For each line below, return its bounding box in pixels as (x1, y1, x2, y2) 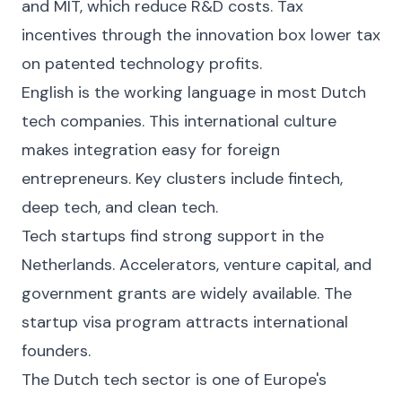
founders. (22, 340, 91, 362)
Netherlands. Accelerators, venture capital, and (22, 254, 371, 275)
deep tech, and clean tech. (22, 197, 218, 218)
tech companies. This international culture (22, 110, 336, 132)
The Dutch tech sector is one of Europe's (22, 369, 327, 390)
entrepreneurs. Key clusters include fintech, (22, 168, 343, 189)
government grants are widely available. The (22, 283, 352, 304)
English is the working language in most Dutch (22, 82, 366, 103)
